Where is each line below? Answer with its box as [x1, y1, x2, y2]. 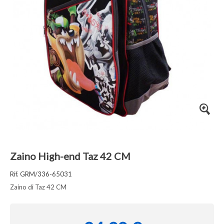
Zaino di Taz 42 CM [10, 183, 66, 191]
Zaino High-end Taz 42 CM [10, 150, 130, 162]
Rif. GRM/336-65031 [10, 170, 72, 178]
